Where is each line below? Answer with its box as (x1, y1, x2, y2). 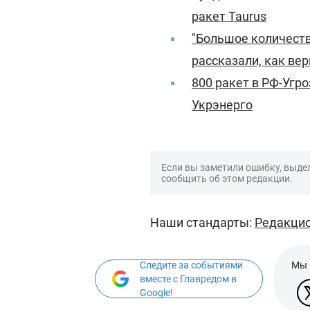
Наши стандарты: (150, 215, 255, 230)
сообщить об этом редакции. (161, 173, 293, 184)
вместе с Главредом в (140, 273, 237, 284)
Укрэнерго (192, 98, 253, 112)
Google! (140, 287, 173, 298)
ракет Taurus (192, 9, 266, 24)
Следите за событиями (140, 259, 243, 271)
